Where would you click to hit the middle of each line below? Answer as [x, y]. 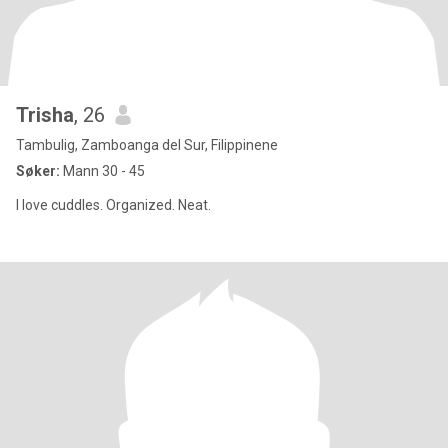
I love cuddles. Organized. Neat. [113, 205]
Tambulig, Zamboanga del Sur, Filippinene [147, 145]
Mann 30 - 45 [102, 171]
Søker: [38, 171]
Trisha [45, 115]
